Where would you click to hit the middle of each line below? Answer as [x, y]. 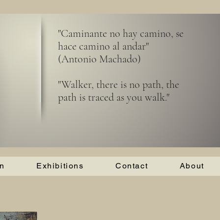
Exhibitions [60, 166]
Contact [132, 166]
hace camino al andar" [103, 46]
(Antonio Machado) [99, 59]
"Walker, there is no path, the [119, 84]
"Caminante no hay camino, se [121, 33]
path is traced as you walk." [114, 97]
